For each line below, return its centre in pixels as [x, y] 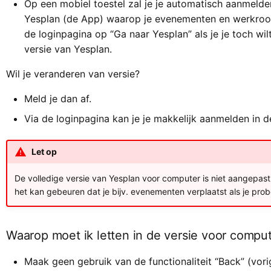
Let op [44, 152]
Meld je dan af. [58, 98]
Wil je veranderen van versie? [73, 73]
